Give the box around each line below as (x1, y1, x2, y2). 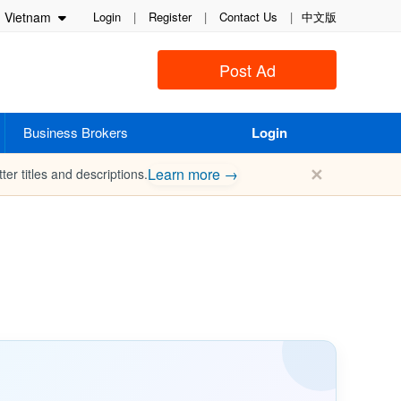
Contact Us (219, 8, 277, 25)
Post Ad (218, 58, 276, 81)
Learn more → (147, 164, 238, 184)
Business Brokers (23, 123, 128, 141)
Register (149, 8, 192, 25)
